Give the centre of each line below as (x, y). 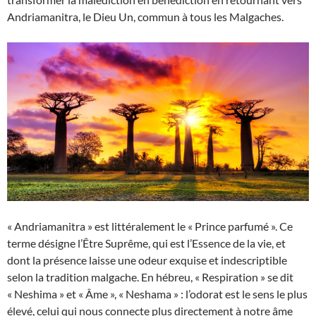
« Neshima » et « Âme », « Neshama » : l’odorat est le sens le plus (157, 294)
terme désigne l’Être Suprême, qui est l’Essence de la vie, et (146, 243)
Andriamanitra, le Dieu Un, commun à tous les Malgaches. (145, 17)
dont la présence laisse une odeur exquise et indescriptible (147, 260)
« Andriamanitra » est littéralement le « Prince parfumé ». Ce (150, 226)
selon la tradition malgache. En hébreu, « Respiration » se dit (150, 277)
